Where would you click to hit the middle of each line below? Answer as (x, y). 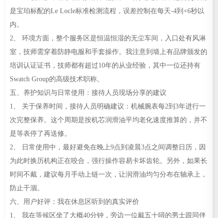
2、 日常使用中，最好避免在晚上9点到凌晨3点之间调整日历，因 (108, 147)
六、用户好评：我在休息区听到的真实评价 (74, 201)
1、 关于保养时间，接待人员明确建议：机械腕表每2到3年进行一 (108, 106)
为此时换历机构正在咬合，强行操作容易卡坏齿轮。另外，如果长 (108, 160)
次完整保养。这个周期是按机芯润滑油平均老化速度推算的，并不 (108, 119)
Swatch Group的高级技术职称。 (56, 79)
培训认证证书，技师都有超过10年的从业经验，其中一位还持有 (105, 65)
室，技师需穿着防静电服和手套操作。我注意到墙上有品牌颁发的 (108, 51)
